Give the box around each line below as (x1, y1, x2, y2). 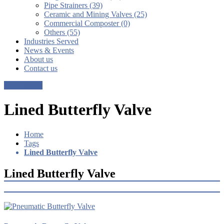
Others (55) (44, 27, 80, 36)
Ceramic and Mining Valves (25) (44, 9, 147, 18)
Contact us (24, 63, 57, 72)
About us (24, 54, 53, 63)
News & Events (24, 45, 74, 54)
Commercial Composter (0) (44, 18, 130, 27)
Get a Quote (4, 80, 42, 89)
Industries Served (24, 36, 78, 45)
